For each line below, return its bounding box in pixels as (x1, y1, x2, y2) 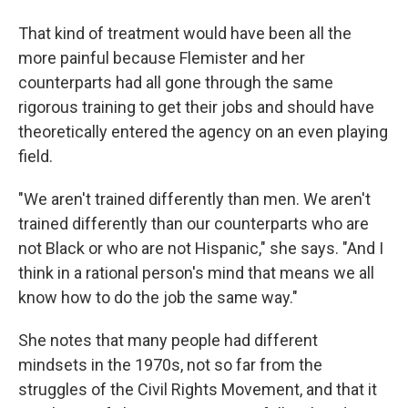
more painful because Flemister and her (18, 47, 305, 67)
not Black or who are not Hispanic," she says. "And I (18, 238, 383, 258)
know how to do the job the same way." (18, 287, 298, 307)
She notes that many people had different (18, 330, 318, 350)
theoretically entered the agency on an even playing (18, 121, 388, 141)
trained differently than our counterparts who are (18, 213, 369, 233)
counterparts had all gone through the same (18, 72, 333, 92)
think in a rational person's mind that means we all (18, 262, 374, 282)
